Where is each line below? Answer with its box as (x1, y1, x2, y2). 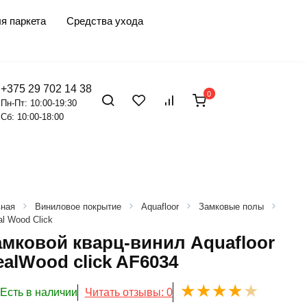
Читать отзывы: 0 (84, 286, 173, 298)
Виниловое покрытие (34, 201, 121, 212)
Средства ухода (66, 15, 143, 27)
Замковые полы (198, 201, 264, 212)
